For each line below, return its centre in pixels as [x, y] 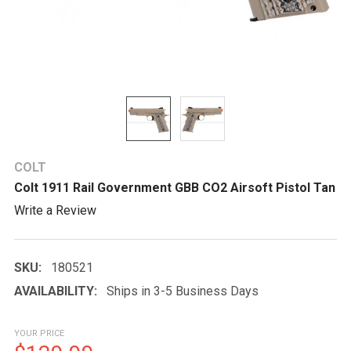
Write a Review [55, 210]
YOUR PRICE [39, 333]
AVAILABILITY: [56, 291]
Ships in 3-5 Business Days [183, 291]
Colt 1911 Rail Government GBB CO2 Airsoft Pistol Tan [175, 188]
